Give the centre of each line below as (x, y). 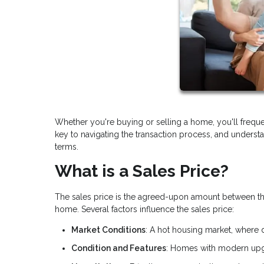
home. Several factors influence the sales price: (144, 209)
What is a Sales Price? (142, 171)
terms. (67, 146)
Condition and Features (119, 248)
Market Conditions (108, 230)
